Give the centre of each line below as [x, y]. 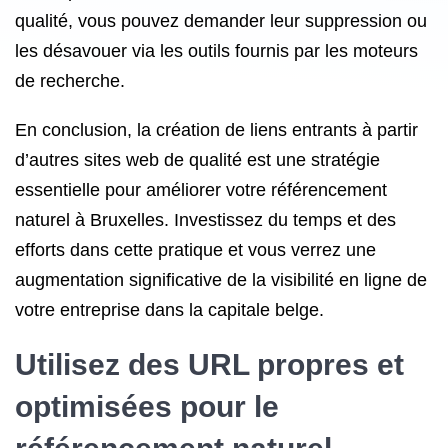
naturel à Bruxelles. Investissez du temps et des [205, 220]
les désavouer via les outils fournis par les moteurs [216, 51]
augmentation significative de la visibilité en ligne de [221, 280]
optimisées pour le [147, 406]
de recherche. [70, 81]
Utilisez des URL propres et [209, 364]
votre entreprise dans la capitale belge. [169, 310]
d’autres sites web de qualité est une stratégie [197, 160]
